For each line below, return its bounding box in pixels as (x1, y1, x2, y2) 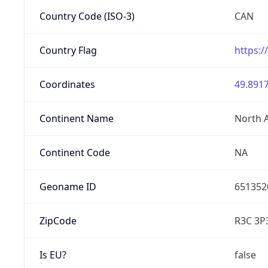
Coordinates (39, 77, 95, 91)
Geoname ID (39, 179, 96, 193)
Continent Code (39, 145, 110, 159)
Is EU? (39, 248, 66, 261)
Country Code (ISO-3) (39, 9, 135, 23)
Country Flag (39, 43, 97, 57)
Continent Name (39, 111, 114, 125)
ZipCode (39, 214, 77, 227)
